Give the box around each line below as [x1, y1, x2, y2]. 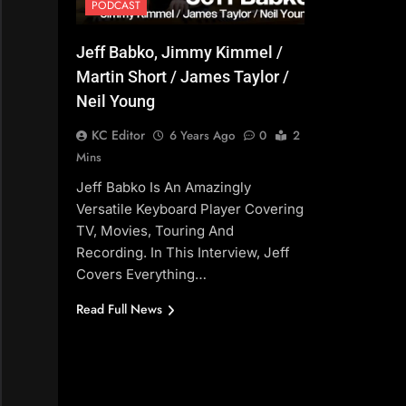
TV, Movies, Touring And [76, 222, 234, 240]
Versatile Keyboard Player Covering [76, 200, 304, 218]
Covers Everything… [76, 266, 207, 284]
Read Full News [76, 300, 162, 319]
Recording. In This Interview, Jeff [76, 244, 290, 262]
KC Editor [92, 126, 145, 145]
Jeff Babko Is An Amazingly [76, 179, 251, 197]
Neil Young [76, 92, 155, 111]
